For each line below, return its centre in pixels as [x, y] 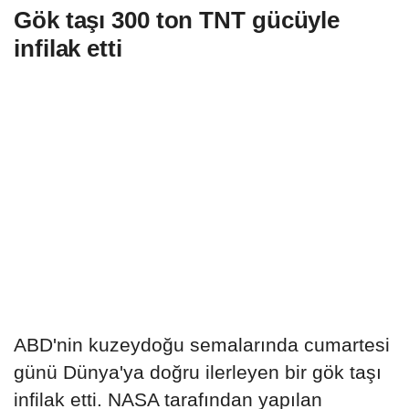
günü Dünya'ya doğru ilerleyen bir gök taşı [198, 372]
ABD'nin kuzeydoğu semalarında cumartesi [202, 345]
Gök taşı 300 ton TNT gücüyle [177, 21]
